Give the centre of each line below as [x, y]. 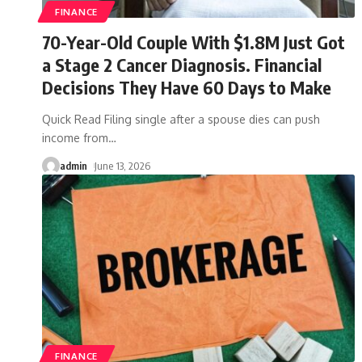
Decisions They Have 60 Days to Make [187, 87]
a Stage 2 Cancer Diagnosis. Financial [182, 64]
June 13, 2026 [122, 165]
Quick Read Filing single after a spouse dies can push [181, 119]
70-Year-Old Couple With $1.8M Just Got [194, 42]
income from [75, 137]
